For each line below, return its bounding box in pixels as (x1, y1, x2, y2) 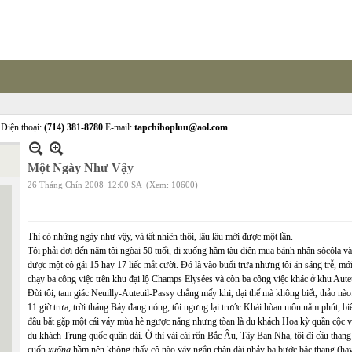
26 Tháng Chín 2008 (27, 180, 104, 189)
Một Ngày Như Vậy (27, 161, 134, 174)
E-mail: (103, 122, 134, 133)
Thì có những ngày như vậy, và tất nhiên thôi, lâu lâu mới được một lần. (27, 231, 293, 242)
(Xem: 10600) (146, 180, 198, 189)
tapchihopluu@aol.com (134, 122, 228, 133)
